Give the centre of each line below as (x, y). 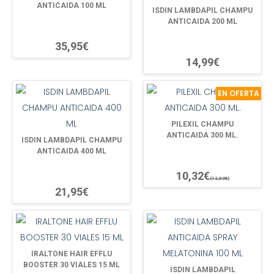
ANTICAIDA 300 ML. (202, 135)
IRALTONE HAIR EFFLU (72, 254)
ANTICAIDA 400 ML (72, 151)
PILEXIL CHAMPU (202, 124)
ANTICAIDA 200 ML (202, 21)
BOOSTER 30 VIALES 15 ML (72, 265)
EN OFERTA (239, 93)
